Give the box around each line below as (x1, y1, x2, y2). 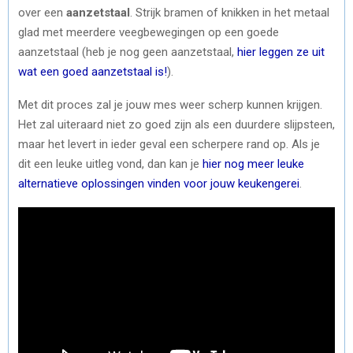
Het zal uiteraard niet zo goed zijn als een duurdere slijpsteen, (18, 117, 335, 132)
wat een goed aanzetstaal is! (18, 64, 167, 79)
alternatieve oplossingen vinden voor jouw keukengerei (18, 176, 299, 191)
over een (18, 5, 66, 20)
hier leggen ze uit (237, 44, 325, 59)
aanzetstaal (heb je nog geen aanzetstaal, (18, 44, 237, 59)
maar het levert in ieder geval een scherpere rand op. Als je (18, 136, 320, 151)
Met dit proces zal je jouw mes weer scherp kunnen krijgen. (18, 97, 322, 112)
